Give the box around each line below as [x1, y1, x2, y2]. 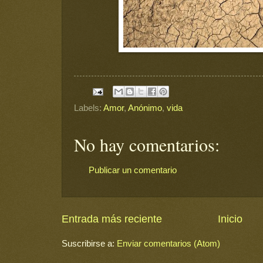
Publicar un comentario [89, 165, 177, 176]
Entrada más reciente [62, 213, 162, 225]
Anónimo [128, 103, 162, 113]
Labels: [74, 103, 103, 113]
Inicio [218, 213, 242, 225]
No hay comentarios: [74, 133, 220, 157]
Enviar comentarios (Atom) [117, 238, 220, 248]
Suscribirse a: [62, 238, 117, 248]
